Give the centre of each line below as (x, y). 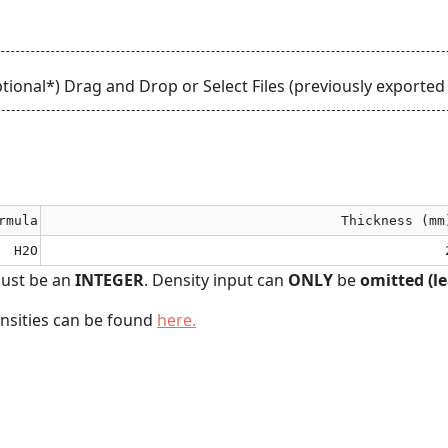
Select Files (243, 86)
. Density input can (216, 280)
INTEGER (109, 280)
